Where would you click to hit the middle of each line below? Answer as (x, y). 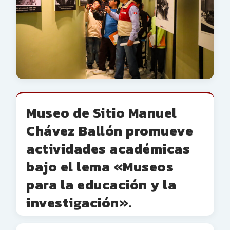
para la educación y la (101, 185)
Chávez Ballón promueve (110, 131)
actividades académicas (108, 149)
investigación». (79, 203)
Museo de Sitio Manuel (102, 113)
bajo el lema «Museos (100, 167)
